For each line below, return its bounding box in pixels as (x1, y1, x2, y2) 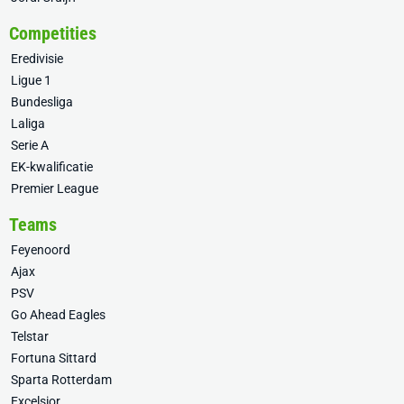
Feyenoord (11, 243, 70, 257)
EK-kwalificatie (11, 160, 93, 174)
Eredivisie (11, 51, 63, 66)
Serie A (11, 138, 49, 152)
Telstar (11, 329, 49, 344)
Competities (9, 23, 96, 44)
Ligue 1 (11, 73, 51, 87)
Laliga (11, 116, 45, 131)
